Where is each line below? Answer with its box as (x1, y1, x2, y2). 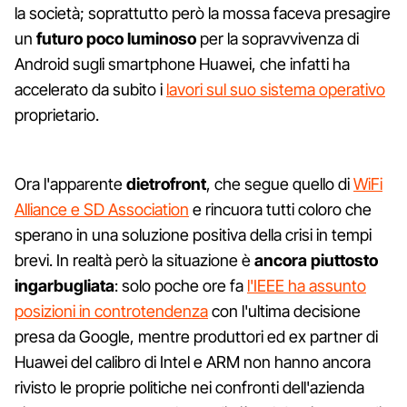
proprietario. (15, 104, 99, 124)
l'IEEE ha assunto (247, 275, 366, 295)
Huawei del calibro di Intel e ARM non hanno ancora (15, 352, 371, 372)
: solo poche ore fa (114, 275, 247, 295)
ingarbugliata (15, 275, 114, 295)
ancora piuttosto (254, 250, 378, 270)
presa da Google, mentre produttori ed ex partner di (15, 326, 378, 346)
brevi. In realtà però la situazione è (15, 250, 254, 270)
